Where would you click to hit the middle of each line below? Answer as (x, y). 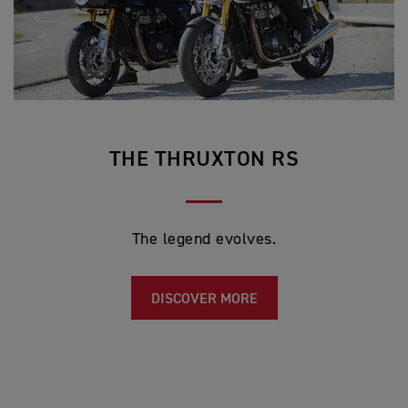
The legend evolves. (204, 240)
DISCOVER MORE (204, 300)
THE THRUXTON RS (204, 160)
